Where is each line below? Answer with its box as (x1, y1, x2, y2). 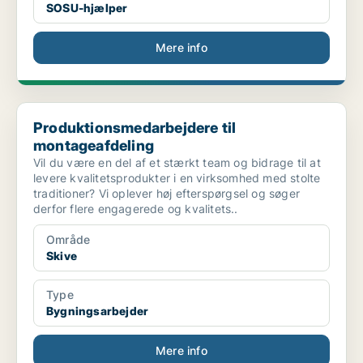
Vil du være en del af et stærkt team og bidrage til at (33, 156, 321, 170)
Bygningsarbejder (46, 304, 149, 318)
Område (46, 233, 91, 247)
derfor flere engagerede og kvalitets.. (33, 202, 238, 216)
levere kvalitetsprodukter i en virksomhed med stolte (33, 171, 321, 186)
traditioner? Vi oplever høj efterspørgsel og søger (33, 186, 300, 201)
